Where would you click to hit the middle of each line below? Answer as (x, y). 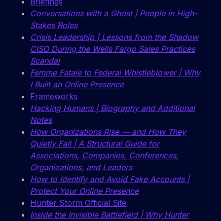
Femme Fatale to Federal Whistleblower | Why (115, 73)
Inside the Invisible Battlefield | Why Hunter (110, 215)
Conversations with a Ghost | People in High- (114, 14)
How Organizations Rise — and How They (108, 132)
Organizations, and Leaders (81, 167)
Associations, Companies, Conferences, (105, 156)
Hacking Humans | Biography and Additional (113, 108)
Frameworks (54, 96)
